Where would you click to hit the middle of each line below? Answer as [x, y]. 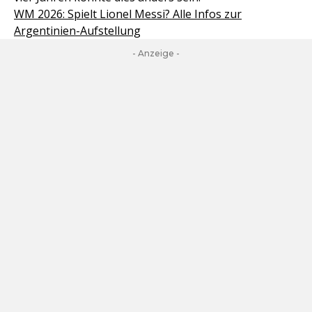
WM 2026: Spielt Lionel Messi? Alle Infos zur [128, 14]
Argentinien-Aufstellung [77, 31]
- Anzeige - [156, 54]
